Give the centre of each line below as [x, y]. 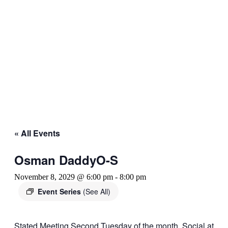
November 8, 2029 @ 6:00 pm [64, 177]
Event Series [60, 192]
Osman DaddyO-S [66, 160]
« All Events [37, 133]
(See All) [97, 192]
